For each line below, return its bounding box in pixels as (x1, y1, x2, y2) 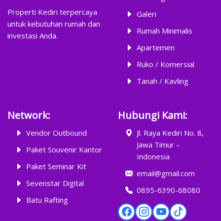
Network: (7, 108, 50, 122)
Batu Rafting (26, 194, 68, 205)
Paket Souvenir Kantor (26, 144, 102, 154)
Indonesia (136, 151, 170, 161)
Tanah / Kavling (136, 75, 188, 86)
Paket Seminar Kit (26, 161, 86, 171)
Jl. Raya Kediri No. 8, (136, 127, 204, 138)
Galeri (136, 8, 156, 19)
